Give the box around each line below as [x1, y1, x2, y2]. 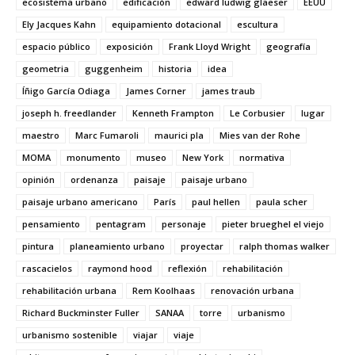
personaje [162, 217, 206, 230]
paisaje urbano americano [22, 195, 138, 208]
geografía [266, 40, 311, 52]
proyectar [181, 239, 223, 252]
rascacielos [22, 261, 72, 274]
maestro [22, 128, 59, 141]
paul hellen [192, 195, 240, 208]
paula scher [256, 195, 307, 208]
